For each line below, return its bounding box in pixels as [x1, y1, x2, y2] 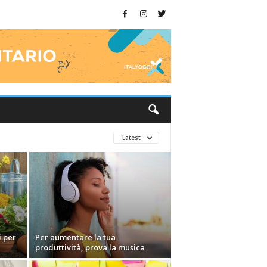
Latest [122, 133, 142, 142]
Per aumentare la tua [35, 232, 116, 243]
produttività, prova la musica [35, 242, 145, 253]
